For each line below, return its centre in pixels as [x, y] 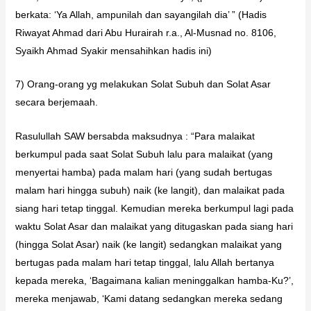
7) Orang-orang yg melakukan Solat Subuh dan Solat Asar [143, 84]
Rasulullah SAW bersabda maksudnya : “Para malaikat [135, 136]
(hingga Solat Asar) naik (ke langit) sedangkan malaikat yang [148, 244]
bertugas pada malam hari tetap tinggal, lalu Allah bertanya [144, 262]
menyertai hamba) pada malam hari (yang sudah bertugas [143, 172]
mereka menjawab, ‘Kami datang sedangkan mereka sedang [149, 298]
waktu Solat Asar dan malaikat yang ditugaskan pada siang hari [154, 226]
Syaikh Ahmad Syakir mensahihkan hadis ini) [113, 51]
